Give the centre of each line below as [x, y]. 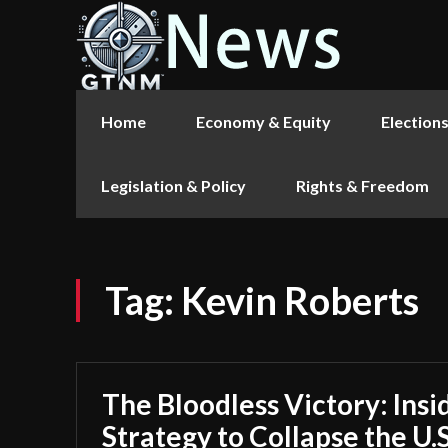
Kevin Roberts [300, 300]
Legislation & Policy [173, 185]
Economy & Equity [263, 121]
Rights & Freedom [362, 185]
